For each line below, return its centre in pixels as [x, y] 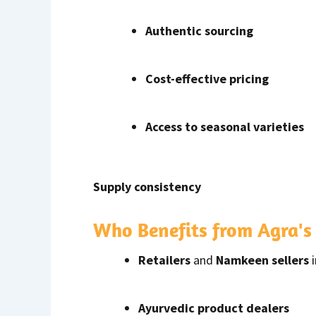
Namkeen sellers [262, 260]
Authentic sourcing [199, 31]
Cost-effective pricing [207, 79]
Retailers [164, 260]
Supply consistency [147, 187]
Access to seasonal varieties [225, 127]
